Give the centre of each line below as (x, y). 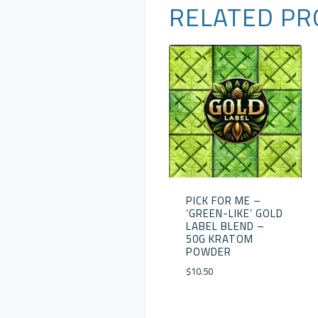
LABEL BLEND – (225, 226)
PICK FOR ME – (223, 200)
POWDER (208, 251)
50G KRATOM (219, 238)
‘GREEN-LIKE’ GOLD (234, 213)
